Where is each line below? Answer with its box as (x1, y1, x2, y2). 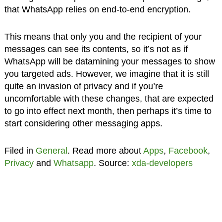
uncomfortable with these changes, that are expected (4, 93, 214, 104)
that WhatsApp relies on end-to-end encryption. (4, 4, 191, 14)
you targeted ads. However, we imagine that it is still (4, 68, 209, 79)
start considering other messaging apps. (4, 118, 163, 128)
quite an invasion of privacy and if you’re (4, 81, 163, 91)
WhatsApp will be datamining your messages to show (4, 56, 215, 66)
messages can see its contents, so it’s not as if (4, 44, 188, 54)
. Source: (93, 158, 132, 168)
